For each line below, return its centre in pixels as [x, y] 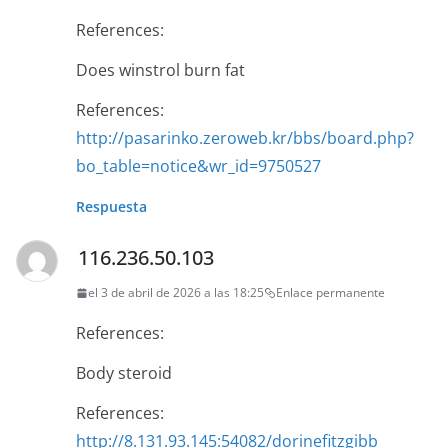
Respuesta [111, 207]
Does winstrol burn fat [160, 70]
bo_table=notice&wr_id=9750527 [198, 166]
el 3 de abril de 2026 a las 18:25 [176, 293]
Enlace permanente [330, 293]
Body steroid [124, 373]
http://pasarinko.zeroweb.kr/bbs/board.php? [245, 138]
